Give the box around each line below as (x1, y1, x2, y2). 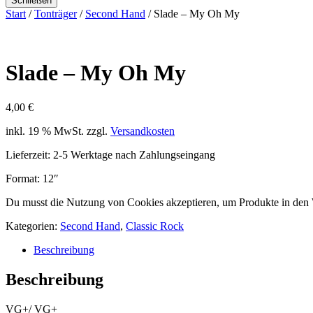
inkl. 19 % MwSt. (6, 124, 84, 137)
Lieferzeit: (6, 148, 53, 161)
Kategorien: (6, 219, 60, 232)
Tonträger (34, 8, 77, 20)
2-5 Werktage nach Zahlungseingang (53, 148, 215, 161)
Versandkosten (110, 124, 175, 137)
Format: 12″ (6, 172, 59, 184)
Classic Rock (126, 219, 184, 232)
